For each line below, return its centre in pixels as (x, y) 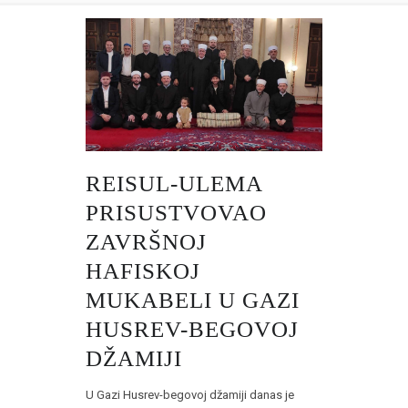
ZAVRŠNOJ (146, 242)
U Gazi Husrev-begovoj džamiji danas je (190, 395)
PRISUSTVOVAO (176, 213)
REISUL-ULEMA (174, 184)
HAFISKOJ (143, 271)
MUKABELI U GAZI (193, 301)
